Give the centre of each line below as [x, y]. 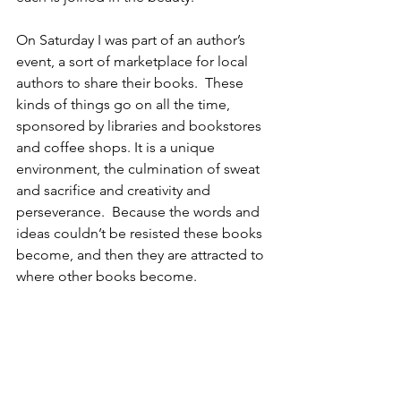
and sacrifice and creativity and [115, 190]
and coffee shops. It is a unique [117, 147]
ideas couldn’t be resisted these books [141, 233]
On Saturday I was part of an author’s [132, 40]
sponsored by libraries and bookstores [141, 126]
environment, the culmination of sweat [140, 169]
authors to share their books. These [132, 83]
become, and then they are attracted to [142, 255]
